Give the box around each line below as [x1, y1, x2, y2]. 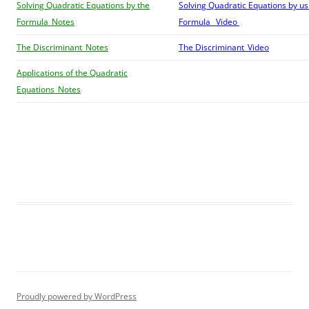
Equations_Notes [17, 83, 81, 95]
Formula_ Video [179, 16, 239, 28]
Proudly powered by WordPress [17, 290, 137, 302]
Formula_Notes [17, 16, 74, 28]
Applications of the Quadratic [17, 67, 128, 79]
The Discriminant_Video [179, 41, 269, 53]
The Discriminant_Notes [17, 41, 108, 53]
